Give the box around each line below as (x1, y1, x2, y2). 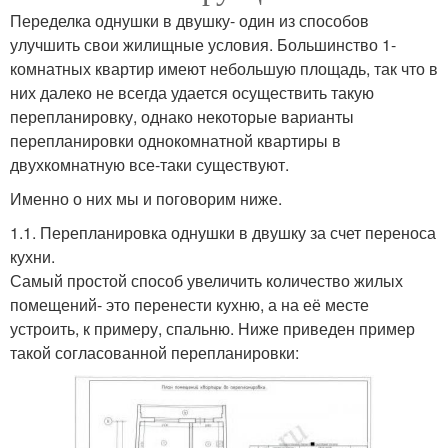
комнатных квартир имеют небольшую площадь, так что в (10, 57, 438, 81)
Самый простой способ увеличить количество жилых (10, 269, 403, 293)
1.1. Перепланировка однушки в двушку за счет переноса (10, 221, 436, 245)
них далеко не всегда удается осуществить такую (10, 81, 374, 105)
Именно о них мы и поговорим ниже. (10, 187, 282, 211)
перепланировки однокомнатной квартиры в (10, 129, 341, 153)
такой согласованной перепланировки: (10, 341, 299, 365)
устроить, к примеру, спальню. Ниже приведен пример (10, 317, 415, 341)
